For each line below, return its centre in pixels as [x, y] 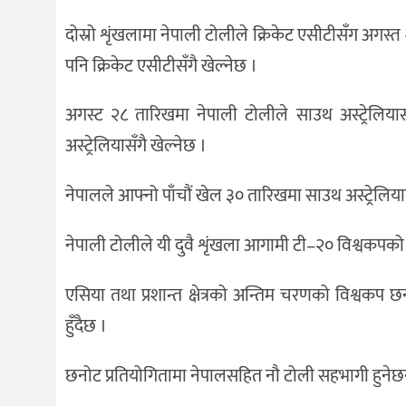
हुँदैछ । [86, 326]
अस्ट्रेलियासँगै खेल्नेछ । [136, 146]
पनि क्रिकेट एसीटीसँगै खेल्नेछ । [161, 66]
